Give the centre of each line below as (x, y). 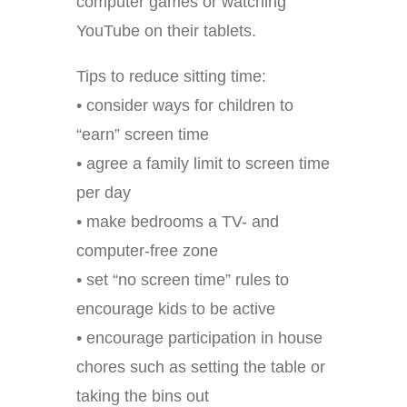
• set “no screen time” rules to (183, 280)
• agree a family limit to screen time (203, 164)
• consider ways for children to (185, 106)
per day (104, 193)
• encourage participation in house (199, 338)
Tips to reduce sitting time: (171, 77)
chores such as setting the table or (201, 367)
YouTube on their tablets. (166, 31)
